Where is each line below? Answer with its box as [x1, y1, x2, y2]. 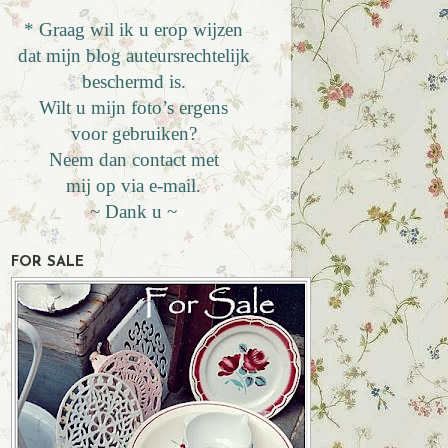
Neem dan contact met [48, 149, 219, 171]
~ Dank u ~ [90, 201, 177, 223]
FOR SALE [11, 255, 84, 271]
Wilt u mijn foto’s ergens [39, 97, 228, 119]
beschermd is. [81, 71, 186, 93]
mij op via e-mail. [66, 175, 201, 197]
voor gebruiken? [70, 123, 197, 145]
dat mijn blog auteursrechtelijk [17, 45, 250, 67]
